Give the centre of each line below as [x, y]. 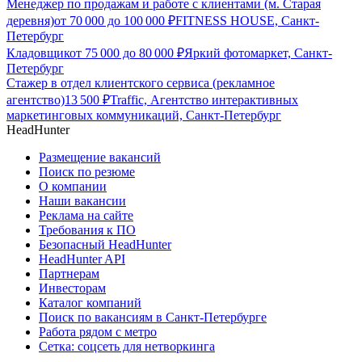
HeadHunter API [82, 259]
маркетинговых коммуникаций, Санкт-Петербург [144, 116]
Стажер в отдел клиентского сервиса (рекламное [141, 83]
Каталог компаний [90, 303]
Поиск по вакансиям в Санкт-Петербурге [153, 318]
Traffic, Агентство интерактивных [204, 100]
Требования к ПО [87, 230]
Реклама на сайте [86, 216]
